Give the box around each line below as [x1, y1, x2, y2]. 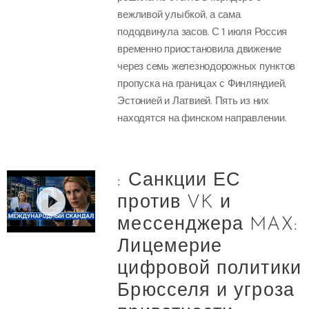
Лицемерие [117, 237, 223, 257]
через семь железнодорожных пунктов [117, 59, 296, 72]
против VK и [117, 193, 232, 212]
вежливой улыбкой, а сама [117, 7, 241, 21]
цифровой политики [117, 259, 301, 279]
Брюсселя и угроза [117, 281, 295, 301]
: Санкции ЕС [117, 171, 241, 190]
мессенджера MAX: [117, 215, 298, 235]
